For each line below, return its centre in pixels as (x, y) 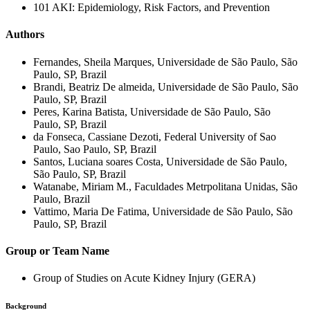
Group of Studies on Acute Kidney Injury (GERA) (144, 278)
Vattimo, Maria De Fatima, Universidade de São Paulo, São (163, 211)
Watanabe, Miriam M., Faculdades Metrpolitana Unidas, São (165, 186)
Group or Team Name (57, 250)
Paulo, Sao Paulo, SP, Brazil (95, 149)
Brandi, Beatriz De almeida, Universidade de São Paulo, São (166, 86)
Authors (25, 35)
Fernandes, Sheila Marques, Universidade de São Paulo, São (165, 62)
